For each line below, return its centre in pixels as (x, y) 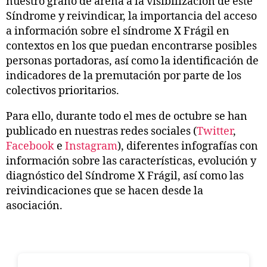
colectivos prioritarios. (63, 91)
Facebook (31, 146)
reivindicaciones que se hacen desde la (105, 191)
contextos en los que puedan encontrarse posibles (131, 46)
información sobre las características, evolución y (131, 161)
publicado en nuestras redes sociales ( (101, 131)
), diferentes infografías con (188, 146)
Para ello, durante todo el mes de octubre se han (127, 116)
